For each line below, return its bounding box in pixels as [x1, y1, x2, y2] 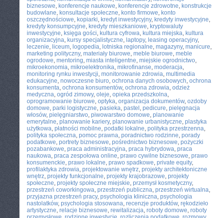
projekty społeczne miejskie [57, 180, 130, 186]
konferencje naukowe [58, 2, 115, 9]
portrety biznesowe [59, 139, 109, 145]
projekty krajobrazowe [107, 173, 165, 180]
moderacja [154, 64, 182, 71]
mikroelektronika [71, 64, 114, 71]
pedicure [143, 105, 166, 111]
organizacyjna [27, 36, 64, 43]
